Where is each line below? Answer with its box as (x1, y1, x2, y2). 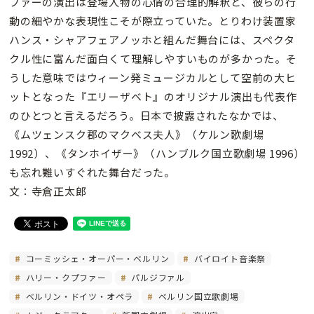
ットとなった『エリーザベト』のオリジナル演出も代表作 (9, 89, 297, 104)
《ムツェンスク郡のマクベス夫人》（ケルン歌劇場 (9, 127, 264, 142)
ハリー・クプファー (22, 271, 107, 284)
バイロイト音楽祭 (191, 252, 266, 265)
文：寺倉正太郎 (9, 184, 87, 199)
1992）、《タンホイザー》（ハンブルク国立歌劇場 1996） (9, 146, 305, 161)
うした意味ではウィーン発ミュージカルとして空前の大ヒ (9, 70, 296, 86)
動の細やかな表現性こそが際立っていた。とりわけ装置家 (9, 13, 296, 29)
